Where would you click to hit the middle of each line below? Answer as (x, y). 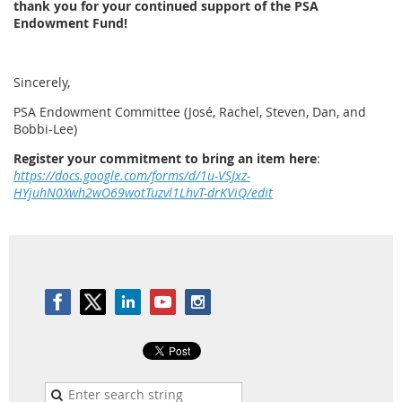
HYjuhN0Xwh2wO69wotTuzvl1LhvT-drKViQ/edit (143, 193)
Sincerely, (42, 83)
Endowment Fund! (70, 23)
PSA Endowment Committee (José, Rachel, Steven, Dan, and (190, 112)
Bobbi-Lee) (45, 129)
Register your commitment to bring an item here (165, 159)
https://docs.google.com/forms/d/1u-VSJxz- (132, 176)
